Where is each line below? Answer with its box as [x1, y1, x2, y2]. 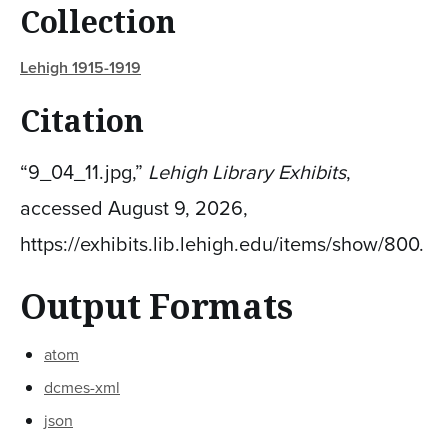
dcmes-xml [44, 375, 120, 399]
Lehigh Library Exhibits [148, 156, 346, 187]
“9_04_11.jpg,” [20, 156, 148, 187]
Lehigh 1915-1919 [20, 55, 141, 79]
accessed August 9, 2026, [20, 192, 248, 223]
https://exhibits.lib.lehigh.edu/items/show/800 [20, 228, 419, 259]
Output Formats [20, 282, 293, 329]
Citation [20, 99, 144, 141]
